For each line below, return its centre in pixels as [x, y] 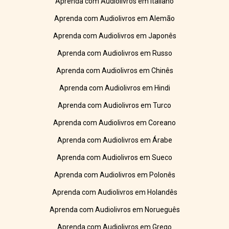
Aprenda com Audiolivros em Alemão [114, 19]
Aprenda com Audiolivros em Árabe [114, 140]
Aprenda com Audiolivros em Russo [114, 53]
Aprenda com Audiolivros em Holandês [114, 192]
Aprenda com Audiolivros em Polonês [114, 175]
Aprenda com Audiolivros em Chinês [114, 71]
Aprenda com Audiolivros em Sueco [114, 158]
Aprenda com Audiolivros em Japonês [114, 36]
